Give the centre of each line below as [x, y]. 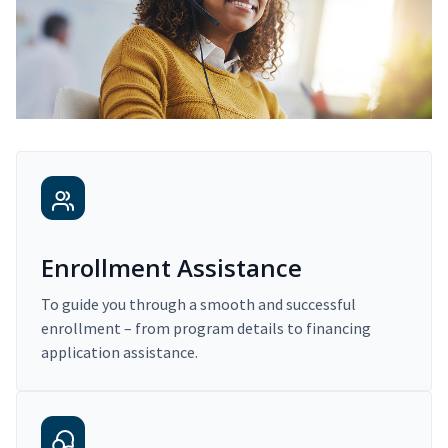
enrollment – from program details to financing [206, 328]
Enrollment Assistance [171, 268]
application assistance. [119, 352]
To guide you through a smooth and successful [198, 304]
